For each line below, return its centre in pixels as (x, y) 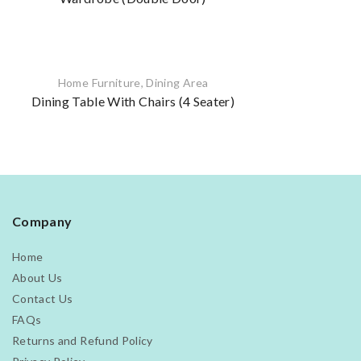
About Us (37, 278)
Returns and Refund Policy (83, 341)
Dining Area (177, 83)
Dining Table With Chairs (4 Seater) (133, 102)
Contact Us (43, 299)
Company (42, 222)
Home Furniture (99, 83)
